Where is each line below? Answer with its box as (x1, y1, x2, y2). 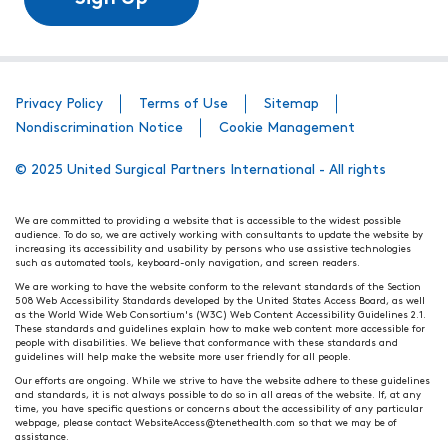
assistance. (15, 432, 69, 443)
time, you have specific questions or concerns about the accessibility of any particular (15, 404, 423, 415)
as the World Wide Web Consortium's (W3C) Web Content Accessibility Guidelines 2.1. (15, 310, 426, 321)
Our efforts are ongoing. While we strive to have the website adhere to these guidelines (15, 376, 430, 387)
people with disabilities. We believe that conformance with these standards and (15, 338, 398, 349)
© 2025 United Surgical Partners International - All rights (15, 163, 386, 178)
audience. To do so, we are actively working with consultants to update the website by (15, 230, 423, 241)
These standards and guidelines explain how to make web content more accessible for (15, 324, 425, 335)
